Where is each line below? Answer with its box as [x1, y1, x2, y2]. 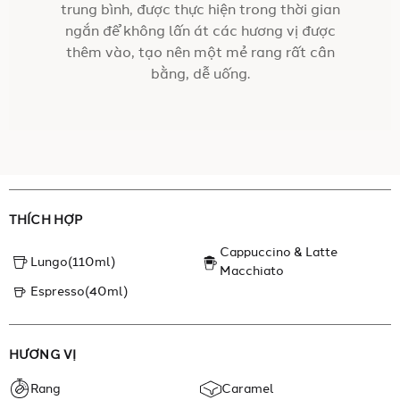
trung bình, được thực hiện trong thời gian [60, 4, 340, 18]
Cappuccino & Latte [220, 246, 338, 259]
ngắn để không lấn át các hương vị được [64, 25, 336, 39]
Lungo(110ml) [30, 255, 115, 269]
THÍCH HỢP [9, 214, 84, 227]
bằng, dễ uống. [150, 68, 250, 82]
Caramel [221, 382, 274, 396]
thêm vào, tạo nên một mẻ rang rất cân [65, 46, 335, 61]
